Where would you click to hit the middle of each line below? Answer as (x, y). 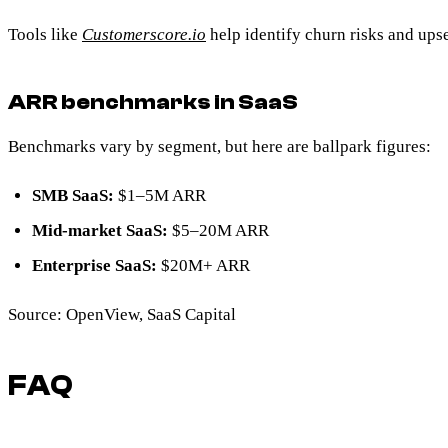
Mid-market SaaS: (100, 230)
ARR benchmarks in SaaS (153, 101)
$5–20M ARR (218, 230)
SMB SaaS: (73, 195)
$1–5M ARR (160, 195)
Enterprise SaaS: (94, 266)
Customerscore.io (144, 34)
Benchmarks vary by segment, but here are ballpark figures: (219, 146)
